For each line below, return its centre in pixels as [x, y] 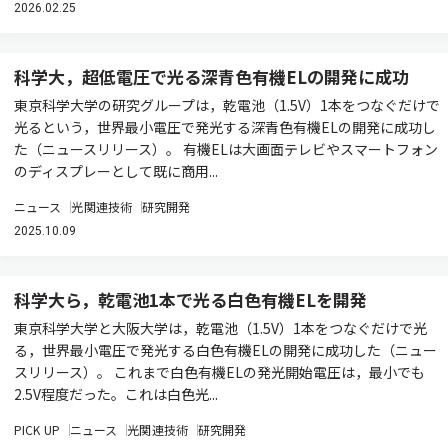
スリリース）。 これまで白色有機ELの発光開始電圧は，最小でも [219, 372]
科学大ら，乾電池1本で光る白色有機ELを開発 [190, 299]
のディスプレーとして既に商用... [116, 171]
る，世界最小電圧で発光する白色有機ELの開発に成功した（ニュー [225, 350]
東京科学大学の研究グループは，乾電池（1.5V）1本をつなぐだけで [227, 105]
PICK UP [37, 429]
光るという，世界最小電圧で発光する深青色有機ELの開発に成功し [225, 127]
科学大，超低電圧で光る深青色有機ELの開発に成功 [213, 76]
